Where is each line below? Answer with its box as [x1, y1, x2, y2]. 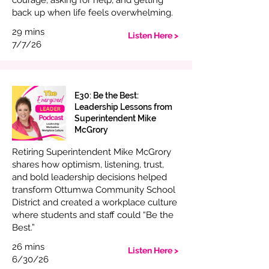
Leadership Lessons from [74, 102, 172, 112]
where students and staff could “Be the [12, 210, 174, 220]
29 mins [12, 26, 44, 37]
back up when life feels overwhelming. [12, 7, 173, 18]
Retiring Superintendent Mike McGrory [12, 147, 171, 157]
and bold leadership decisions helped [12, 172, 167, 183]
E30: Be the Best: [74, 91, 139, 100]
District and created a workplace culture [12, 197, 177, 208]
